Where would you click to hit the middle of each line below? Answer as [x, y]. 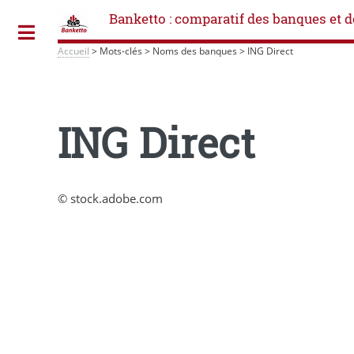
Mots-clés [121, 51]
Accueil [74, 51]
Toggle [68, 32]
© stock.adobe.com [111, 198]
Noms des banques [195, 51]
